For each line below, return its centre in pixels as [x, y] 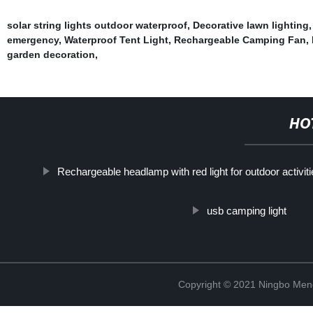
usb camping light [246, 210]
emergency [32, 39]
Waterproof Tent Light [116, 39]
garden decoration [51, 54]
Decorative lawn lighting [250, 25]
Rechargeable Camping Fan [240, 39]
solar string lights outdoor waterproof [97, 25]
